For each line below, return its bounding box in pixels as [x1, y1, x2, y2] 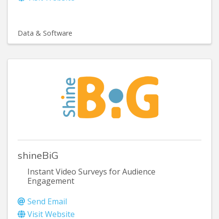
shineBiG [18, 149, 59, 162]
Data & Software [18, 28, 72, 38]
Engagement [27, 175, 74, 187]
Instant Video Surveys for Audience [27, 166, 155, 177]
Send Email [27, 196, 67, 207]
